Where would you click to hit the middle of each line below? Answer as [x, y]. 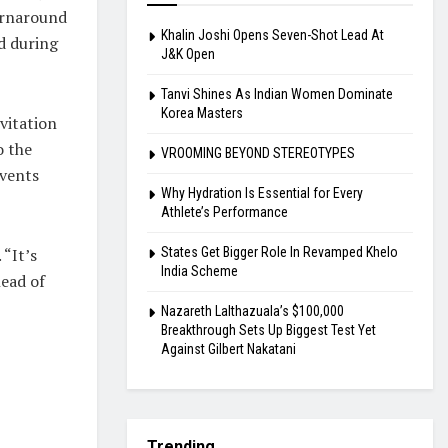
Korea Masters [202, 112]
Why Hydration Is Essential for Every [262, 192]
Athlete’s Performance [224, 211]
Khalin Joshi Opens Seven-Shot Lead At [272, 34]
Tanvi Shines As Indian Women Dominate [277, 93]
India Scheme [199, 270]
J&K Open [188, 53]
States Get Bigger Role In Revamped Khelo [279, 251]
